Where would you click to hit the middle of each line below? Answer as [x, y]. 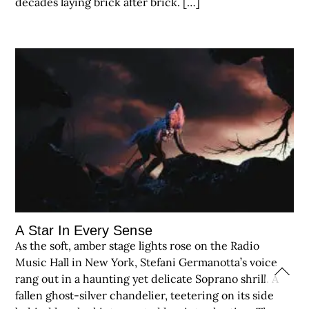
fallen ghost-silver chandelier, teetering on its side [145, 295]
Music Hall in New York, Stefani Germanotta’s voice [147, 262]
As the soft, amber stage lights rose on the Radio [138, 245]
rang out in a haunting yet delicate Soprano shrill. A [147, 278]
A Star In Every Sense [84, 230]
